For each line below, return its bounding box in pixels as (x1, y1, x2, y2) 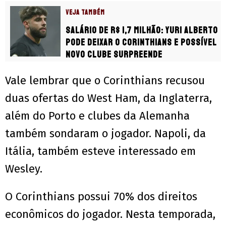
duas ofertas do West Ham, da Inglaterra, (5, 91, 212, 105)
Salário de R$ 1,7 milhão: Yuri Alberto (66, 25, 218, 36)
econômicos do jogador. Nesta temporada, (5, 207, 215, 221)
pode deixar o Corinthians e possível (66, 37, 217, 48)
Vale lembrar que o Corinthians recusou (5, 74, 205, 88)
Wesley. (5, 162, 42, 176)
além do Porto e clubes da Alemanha (5, 109, 190, 123)
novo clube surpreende (66, 49, 162, 61)
